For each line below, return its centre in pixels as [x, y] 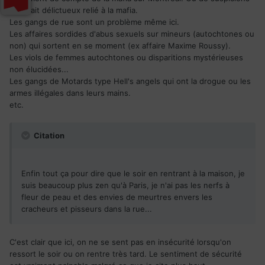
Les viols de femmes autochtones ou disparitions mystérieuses [126, 58]
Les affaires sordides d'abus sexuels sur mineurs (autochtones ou [132, 34]
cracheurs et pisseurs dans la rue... [87, 209]
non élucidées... [39, 70]
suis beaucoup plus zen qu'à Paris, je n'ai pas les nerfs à [125, 185]
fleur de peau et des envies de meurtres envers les [117, 197]
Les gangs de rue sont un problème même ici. [94, 22]
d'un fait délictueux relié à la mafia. [74, 10]
